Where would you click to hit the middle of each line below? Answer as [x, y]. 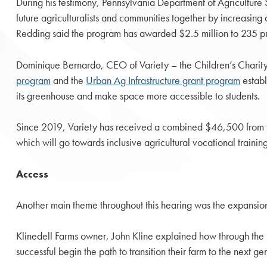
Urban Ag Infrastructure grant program [163, 80]
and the [68, 80]
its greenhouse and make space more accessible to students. [138, 96]
